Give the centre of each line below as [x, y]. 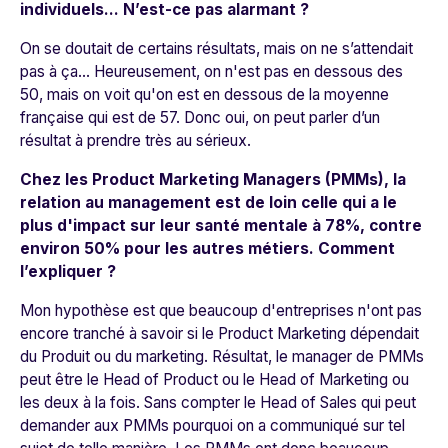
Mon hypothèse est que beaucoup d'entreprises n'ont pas [221, 311]
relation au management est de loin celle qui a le [208, 203]
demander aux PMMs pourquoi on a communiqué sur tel [212, 426]
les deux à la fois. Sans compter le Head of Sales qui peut [218, 403]
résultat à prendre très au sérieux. [137, 141]
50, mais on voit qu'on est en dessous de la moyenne [204, 95]
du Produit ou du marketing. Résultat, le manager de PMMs [222, 357]
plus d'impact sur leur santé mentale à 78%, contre [221, 226]
